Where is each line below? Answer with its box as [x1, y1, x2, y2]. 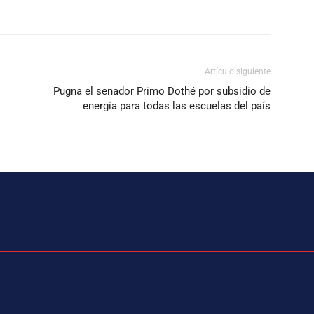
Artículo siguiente [205, 66, 271, 76]
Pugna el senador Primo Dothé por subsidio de [53, 84, 271, 97]
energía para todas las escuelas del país [83, 99, 271, 112]
